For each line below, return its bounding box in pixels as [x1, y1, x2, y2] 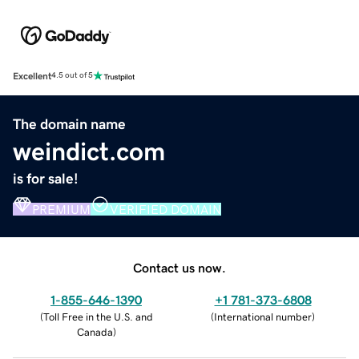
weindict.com [13, 138, 165, 164]
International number [214, 311, 312, 322]
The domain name [13, 116, 126, 131]
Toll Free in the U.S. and [42, 311, 153, 322]
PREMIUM [32, 202, 91, 216]
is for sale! [13, 171, 79, 186]
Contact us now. [133, 260, 226, 274]
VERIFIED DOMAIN [110, 202, 221, 216]
